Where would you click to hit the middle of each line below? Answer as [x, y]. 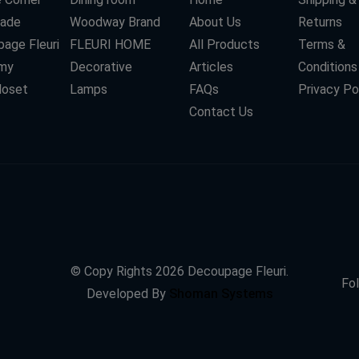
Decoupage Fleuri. [236, 272]
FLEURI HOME [110, 45]
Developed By [127, 294]
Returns [320, 22]
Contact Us [221, 112]
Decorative [101, 67]
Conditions [327, 67]
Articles [211, 67]
